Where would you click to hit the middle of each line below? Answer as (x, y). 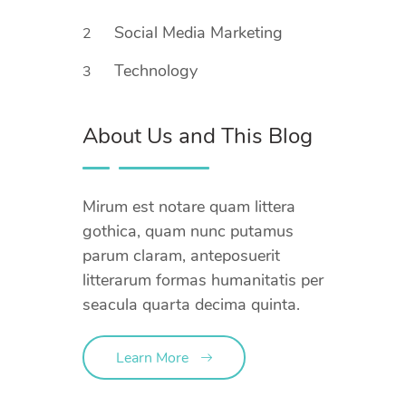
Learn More (152, 358)
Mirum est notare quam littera (189, 207)
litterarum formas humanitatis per (203, 280)
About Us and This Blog (198, 136)
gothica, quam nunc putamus (188, 231)
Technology (158, 71)
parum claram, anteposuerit (181, 256)
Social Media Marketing (201, 33)
